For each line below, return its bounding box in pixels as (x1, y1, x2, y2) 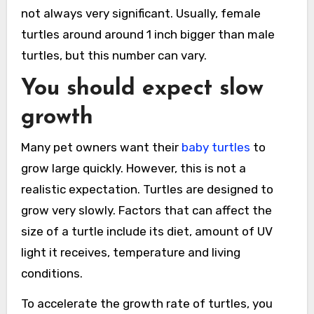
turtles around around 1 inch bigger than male (20, 27, 275, 41)
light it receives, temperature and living (20, 245, 240, 260)
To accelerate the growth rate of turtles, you (20, 296, 273, 311)
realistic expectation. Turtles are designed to (20, 182, 273, 197)
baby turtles (181, 140, 250, 155)
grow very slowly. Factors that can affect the (20, 203, 272, 218)
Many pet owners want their (20, 140, 182, 155)
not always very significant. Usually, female (20, 6, 261, 20)
